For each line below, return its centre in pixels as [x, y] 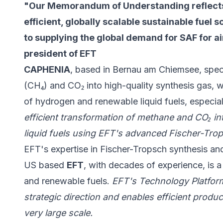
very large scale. [58, 213]
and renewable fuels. [68, 181]
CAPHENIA [47, 70]
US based [45, 165]
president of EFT [60, 54]
